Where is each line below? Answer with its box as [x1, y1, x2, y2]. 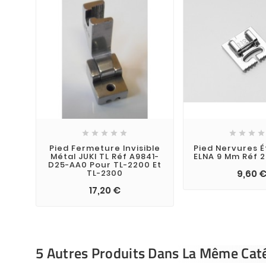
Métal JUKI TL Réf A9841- [50, 151, 159, 163]
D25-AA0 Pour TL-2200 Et [47, 159, 161, 171]
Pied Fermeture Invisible [49, 142, 160, 154]
